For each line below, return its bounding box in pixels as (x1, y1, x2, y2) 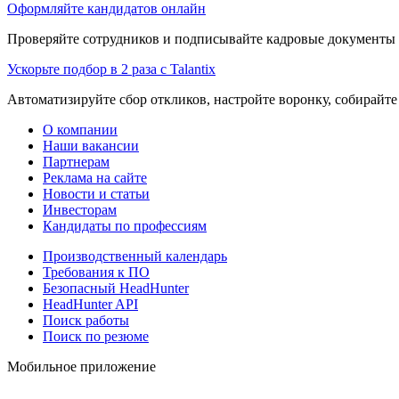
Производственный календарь (43, 248, 227, 264)
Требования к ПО (43, 264, 150, 280)
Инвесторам (43, 201, 117, 217)
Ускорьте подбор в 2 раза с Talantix (7, 61, 216, 77)
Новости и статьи (43, 185, 150, 201)
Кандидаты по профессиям (43, 217, 207, 233)
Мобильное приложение (7, 358, 156, 374)
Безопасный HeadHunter (43, 280, 189, 296)
